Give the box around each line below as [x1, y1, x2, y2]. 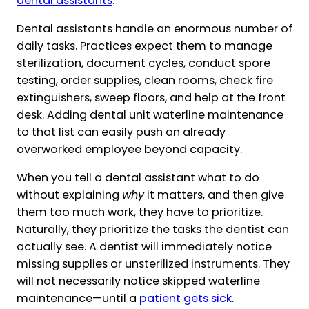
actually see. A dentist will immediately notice [17, 239, 272, 255]
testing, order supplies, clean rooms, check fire [17, 72, 273, 89]
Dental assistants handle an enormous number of [17, 21, 292, 37]
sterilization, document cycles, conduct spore [17, 55, 270, 72]
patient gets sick [139, 290, 232, 307]
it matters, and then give [144, 187, 284, 203]
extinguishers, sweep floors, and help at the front [17, 90, 286, 106]
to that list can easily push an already [17, 124, 226, 141]
